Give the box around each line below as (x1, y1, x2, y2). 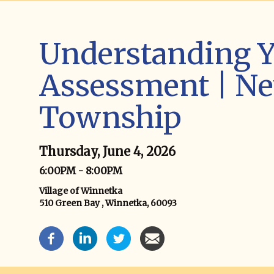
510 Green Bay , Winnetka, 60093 (39, 198, 177, 209)
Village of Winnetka (39, 185, 122, 196)
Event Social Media (39, 226, 130, 239)
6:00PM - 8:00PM (39, 165, 122, 177)
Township (39, 99, 182, 136)
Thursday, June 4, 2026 (39, 144, 176, 159)
